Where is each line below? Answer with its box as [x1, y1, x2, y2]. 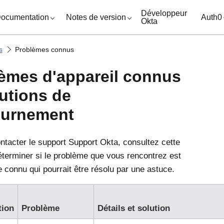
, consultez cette [117, 137, 180, 147]
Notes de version [66, 12, 126, 21]
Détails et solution [97, 203, 170, 213]
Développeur [141, 8, 187, 17]
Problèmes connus [14, 45, 74, 53]
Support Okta [68, 137, 118, 147]
